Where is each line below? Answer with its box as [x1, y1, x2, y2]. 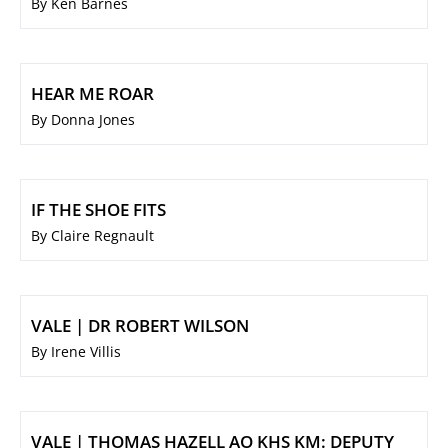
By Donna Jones [31, 110, 135, 130]
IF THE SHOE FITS [31, 198, 166, 222]
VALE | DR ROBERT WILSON [31, 314, 249, 338]
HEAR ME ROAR [31, 82, 154, 106]
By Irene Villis [31, 342, 121, 362]
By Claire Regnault [31, 226, 154, 246]
